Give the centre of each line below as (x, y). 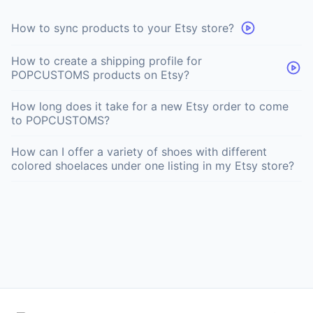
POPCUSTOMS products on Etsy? (100, 75)
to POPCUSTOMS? (60, 120)
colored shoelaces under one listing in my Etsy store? (153, 166)
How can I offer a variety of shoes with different (139, 152)
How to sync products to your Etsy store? (123, 28)
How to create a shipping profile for (107, 61)
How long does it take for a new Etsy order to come (150, 106)
